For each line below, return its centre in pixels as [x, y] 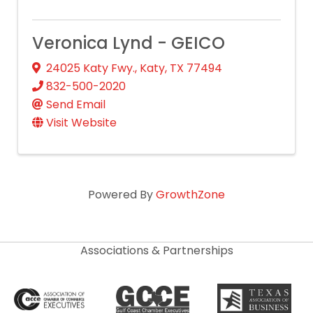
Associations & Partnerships [156, 251]
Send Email [76, 105]
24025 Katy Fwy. [90, 68]
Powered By [122, 195]
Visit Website [81, 123]
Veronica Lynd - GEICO [129, 43]
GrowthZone [190, 195]
